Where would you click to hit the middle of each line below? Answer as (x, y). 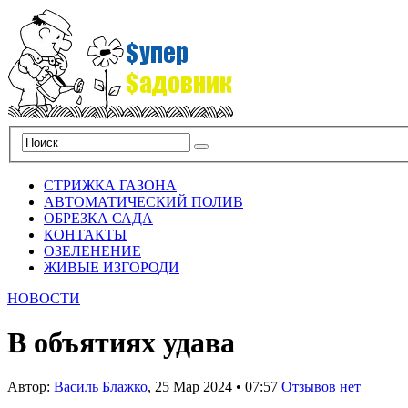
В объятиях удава (121, 343)
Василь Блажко (101, 387)
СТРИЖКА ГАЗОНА (110, 185)
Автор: (31, 387)
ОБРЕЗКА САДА (98, 218)
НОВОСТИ (44, 298)
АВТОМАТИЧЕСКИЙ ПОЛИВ (143, 201)
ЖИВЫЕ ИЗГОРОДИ (112, 267)
